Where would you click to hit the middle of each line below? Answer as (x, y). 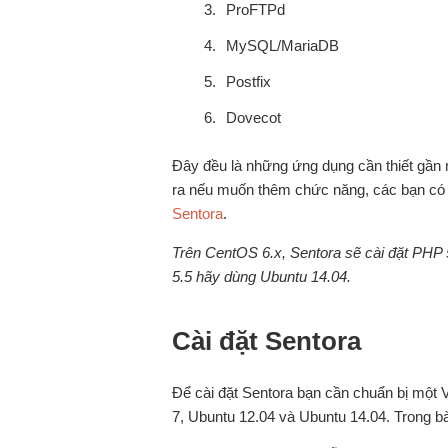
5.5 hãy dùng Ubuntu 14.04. (261, 276)
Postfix (248, 81)
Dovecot (253, 117)
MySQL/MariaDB (282, 45)
